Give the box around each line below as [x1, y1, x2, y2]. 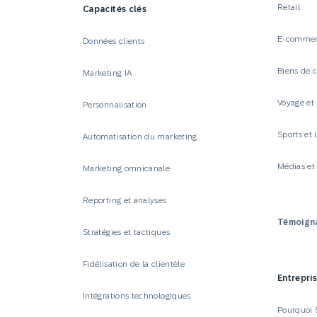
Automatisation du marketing [83, 131, 197, 142]
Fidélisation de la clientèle [83, 258, 185, 269]
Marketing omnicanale [83, 163, 171, 173]
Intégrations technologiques [83, 290, 191, 301]
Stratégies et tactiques [83, 226, 171, 237]
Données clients [83, 35, 145, 46]
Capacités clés [83, 4, 147, 14]
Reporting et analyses [83, 195, 167, 205]
